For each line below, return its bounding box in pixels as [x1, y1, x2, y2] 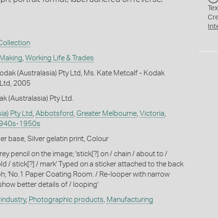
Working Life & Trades [25, 54, 94, 62]
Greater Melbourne [76, 109, 137, 117]
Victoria [139, 109, 164, 117]
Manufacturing [106, 196, 153, 203]
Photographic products [28, 196, 104, 203]
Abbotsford [35, 109, 73, 117]
